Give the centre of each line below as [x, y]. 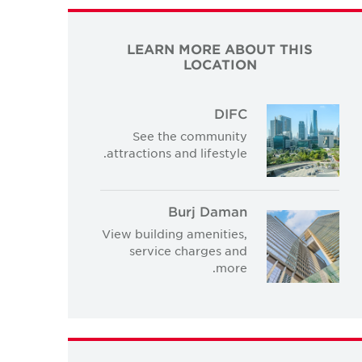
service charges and [188, 250]
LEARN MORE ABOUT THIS [220, 48]
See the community [190, 136]
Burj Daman [208, 210]
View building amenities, [175, 233]
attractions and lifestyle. [177, 153]
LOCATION [220, 63]
